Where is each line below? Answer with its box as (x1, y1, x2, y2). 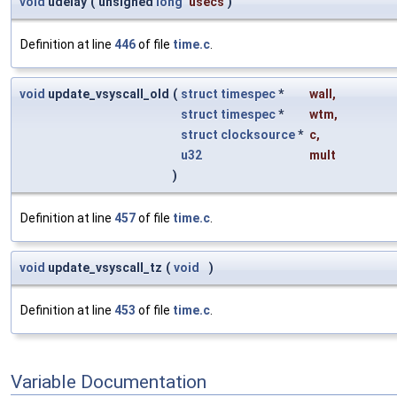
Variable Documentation (11, 370, 206, 393)
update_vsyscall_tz (45, 261, 162, 276)
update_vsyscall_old (45, 87, 169, 102)
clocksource (221, 128, 295, 143)
